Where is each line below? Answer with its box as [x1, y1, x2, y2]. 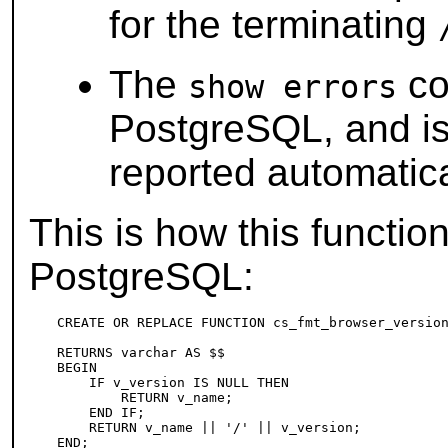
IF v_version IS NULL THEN [57, 375, 290, 391]
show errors [188, 69, 398, 106]
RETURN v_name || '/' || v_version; [57, 420, 362, 436]
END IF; [57, 405, 146, 421]
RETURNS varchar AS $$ [57, 345, 226, 361]
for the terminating [109, 3, 439, 47]
